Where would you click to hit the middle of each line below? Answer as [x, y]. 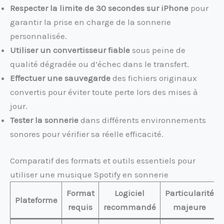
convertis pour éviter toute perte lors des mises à [104, 92]
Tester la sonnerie [44, 120]
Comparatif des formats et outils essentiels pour [103, 161]
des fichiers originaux [154, 78]
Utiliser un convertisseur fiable [70, 50]
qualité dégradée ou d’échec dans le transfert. [99, 64]
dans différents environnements [142, 120]
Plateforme [36, 200]
